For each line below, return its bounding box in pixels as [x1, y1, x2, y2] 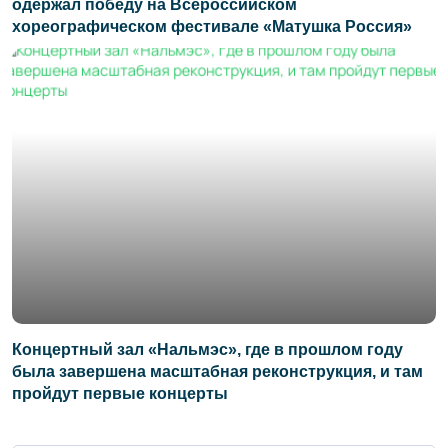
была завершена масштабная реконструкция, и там [12, 363, 423, 381]
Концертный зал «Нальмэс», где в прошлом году [12, 341, 403, 359]
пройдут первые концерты [12, 385, 228, 403]
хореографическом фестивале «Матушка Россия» [12, 18, 412, 36]
